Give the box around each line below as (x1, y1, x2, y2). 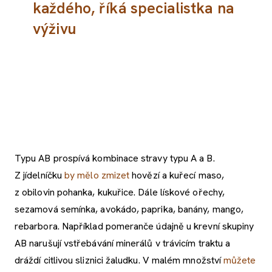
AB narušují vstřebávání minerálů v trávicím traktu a (15, 236, 231, 250)
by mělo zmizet (64, 168, 130, 182)
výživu (33, 18, 76, 39)
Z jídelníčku (15, 168, 65, 182)
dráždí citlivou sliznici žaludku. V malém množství (15, 253, 224, 267)
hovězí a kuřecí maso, (129, 168, 224, 182)
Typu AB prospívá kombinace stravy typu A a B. (15, 151, 215, 165)
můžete (223, 253, 256, 267)
